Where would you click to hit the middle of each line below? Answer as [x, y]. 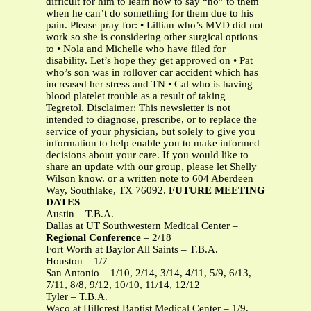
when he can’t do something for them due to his [150, 14]
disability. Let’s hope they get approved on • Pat [149, 61]
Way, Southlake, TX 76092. [107, 191]
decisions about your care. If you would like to [147, 155]
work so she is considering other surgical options [152, 37]
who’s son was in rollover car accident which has [152, 73]
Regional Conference [95, 238]
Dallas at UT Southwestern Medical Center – [142, 226]
